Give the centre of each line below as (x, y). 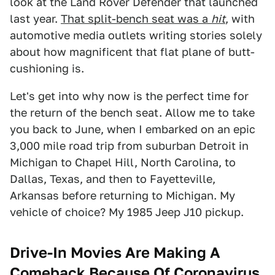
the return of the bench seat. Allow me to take (132, 113)
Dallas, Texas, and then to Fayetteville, (113, 179)
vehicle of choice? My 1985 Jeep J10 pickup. (127, 212)
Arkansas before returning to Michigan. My (122, 196)
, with (240, 19)
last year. (35, 19)
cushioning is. (47, 69)
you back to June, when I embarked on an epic (133, 130)
